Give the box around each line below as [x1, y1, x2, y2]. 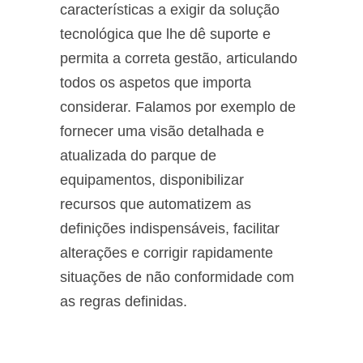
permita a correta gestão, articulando [60, 50, 297, 66]
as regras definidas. [60, 293, 187, 310]
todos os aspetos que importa [60, 75, 251, 91]
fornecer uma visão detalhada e [60, 123, 264, 139]
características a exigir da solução [60, 2, 280, 18]
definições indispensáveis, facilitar [60, 220, 280, 237]
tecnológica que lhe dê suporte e [60, 26, 271, 42]
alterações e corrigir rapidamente [60, 245, 273, 261]
